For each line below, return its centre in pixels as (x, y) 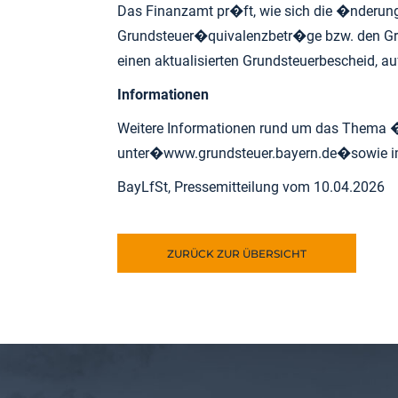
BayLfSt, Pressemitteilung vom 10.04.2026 (251, 187)
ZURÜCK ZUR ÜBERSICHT (237, 254)
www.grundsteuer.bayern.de (250, 153)
